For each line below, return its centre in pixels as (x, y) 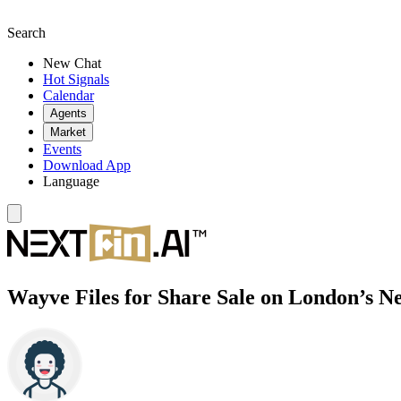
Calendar (68, 95)
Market (68, 132)
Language (71, 181)
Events (62, 149)
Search (26, 33)
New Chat (72, 63)
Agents (68, 113)
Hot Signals (76, 79)
